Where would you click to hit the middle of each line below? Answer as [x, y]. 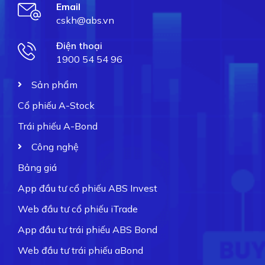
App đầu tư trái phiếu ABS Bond [88, 229]
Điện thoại [79, 45]
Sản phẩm [54, 84]
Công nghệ [55, 146]
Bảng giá [37, 167]
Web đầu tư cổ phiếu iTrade [78, 209]
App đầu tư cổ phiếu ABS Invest [88, 188]
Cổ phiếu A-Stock [56, 105]
